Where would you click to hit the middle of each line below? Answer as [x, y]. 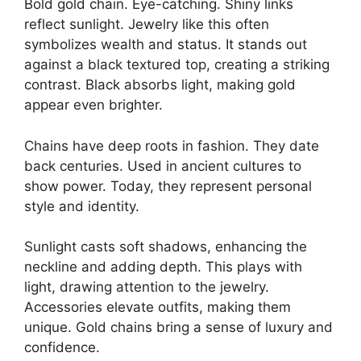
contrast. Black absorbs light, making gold [160, 85]
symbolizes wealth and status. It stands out [166, 45]
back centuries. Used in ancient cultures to [163, 166]
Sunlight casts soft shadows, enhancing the [166, 247]
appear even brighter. [93, 105]
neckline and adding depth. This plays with [163, 267]
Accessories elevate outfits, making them [158, 307]
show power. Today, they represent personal [168, 186]
